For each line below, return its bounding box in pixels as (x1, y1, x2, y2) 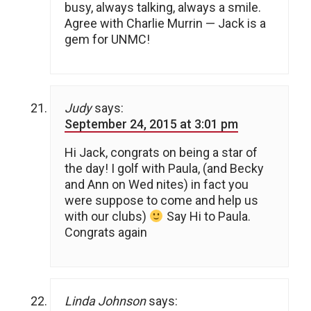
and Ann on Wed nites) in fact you (65, 177, 249, 192)
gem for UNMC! (65, 32, 150, 47)
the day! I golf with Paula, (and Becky (65, 161, 264, 176)
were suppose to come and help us (65, 193, 258, 208)
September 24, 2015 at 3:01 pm (65, 117, 238, 132)
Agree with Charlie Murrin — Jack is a (65, 16, 266, 31)
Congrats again (65, 225, 147, 240)
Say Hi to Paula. (163, 209, 251, 224)
